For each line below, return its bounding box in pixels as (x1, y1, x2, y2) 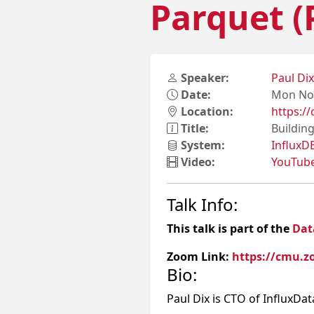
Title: (178, 121, 209, 136)
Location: (178, 104, 233, 119)
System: (178, 137, 225, 153)
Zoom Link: (167, 249, 232, 264)
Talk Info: (167, 193, 238, 216)
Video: (178, 154, 215, 170)
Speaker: (178, 70, 229, 86)
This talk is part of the (167, 221, 292, 236)
